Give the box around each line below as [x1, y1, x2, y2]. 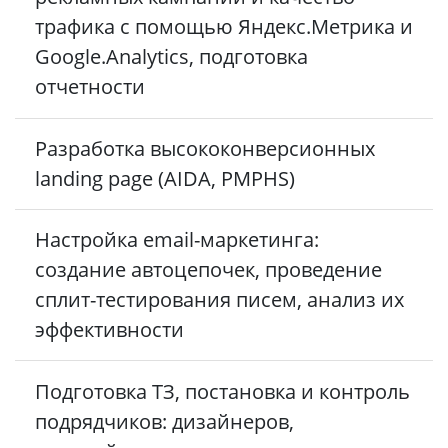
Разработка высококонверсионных [35, 134, 375, 162]
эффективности [35, 316, 184, 344]
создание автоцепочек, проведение [35, 256, 382, 284]
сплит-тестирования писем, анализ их [35, 286, 404, 314]
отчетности [35, 73, 145, 101]
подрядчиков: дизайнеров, [35, 407, 294, 435]
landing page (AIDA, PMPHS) [35, 164, 295, 192]
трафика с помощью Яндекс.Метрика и [35, 13, 413, 41]
